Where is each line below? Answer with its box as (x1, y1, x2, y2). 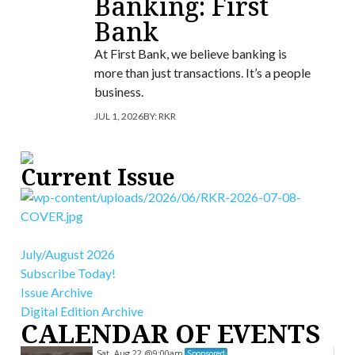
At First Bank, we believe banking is (94, 45, 287, 61)
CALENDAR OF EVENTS (20, 315, 320, 350)
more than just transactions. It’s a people (94, 64, 311, 80)
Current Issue (20, 161, 175, 192)
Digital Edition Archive (20, 303, 143, 319)
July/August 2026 (20, 246, 115, 261)
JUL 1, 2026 (94, 109, 143, 122)
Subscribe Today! (20, 265, 116, 281)
